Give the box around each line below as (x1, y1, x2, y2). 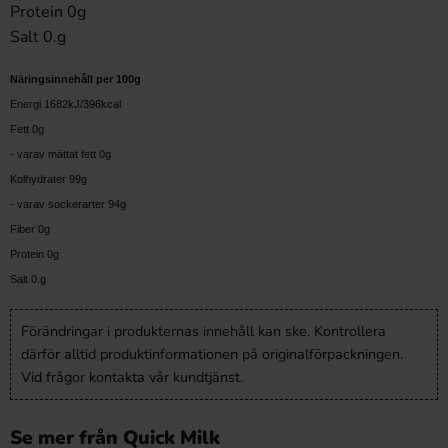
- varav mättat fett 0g (10, 148, 111, 160)
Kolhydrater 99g (10, 173, 87, 185)
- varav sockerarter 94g (10, 198, 126, 210)
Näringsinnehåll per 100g (10, 73, 144, 85)
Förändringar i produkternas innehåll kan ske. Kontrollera (21, 321, 386, 341)
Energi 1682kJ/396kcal (10, 98, 121, 110)
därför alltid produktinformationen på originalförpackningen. (21, 344, 403, 364)
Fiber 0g (10, 223, 50, 235)
